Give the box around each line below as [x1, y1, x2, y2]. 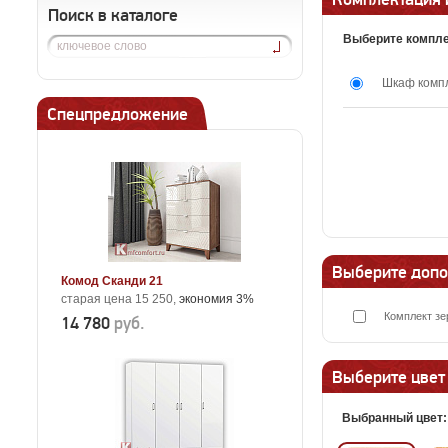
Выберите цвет [332, 367, 445, 388]
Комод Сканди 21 [61, 274, 163, 288]
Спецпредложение [47, 104, 188, 125]
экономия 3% [179, 292, 254, 306]
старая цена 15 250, [61, 292, 179, 306]
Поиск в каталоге [48, 5, 178, 26]
